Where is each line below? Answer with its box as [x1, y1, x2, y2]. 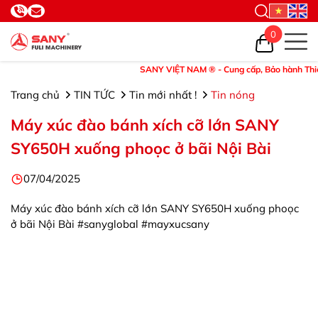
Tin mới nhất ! [129, 88, 199, 102]
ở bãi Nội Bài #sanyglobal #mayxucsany [11, 217, 209, 231]
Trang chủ [11, 88, 62, 102]
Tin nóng [211, 88, 255, 102]
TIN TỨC [74, 88, 118, 102]
